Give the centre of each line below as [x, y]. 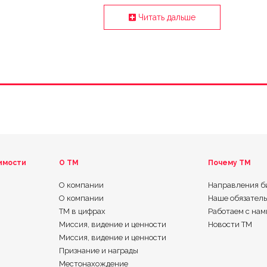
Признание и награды [98, 251]
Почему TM [230, 163]
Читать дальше [165, 18]
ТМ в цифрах [82, 212]
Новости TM [230, 225]
